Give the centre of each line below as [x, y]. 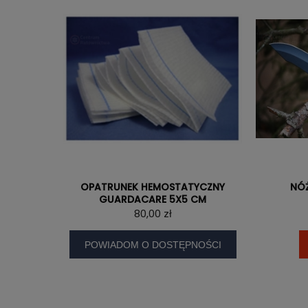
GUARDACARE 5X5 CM [153, 200]
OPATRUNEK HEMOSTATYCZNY [153, 187]
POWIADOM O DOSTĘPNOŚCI [153, 244]
